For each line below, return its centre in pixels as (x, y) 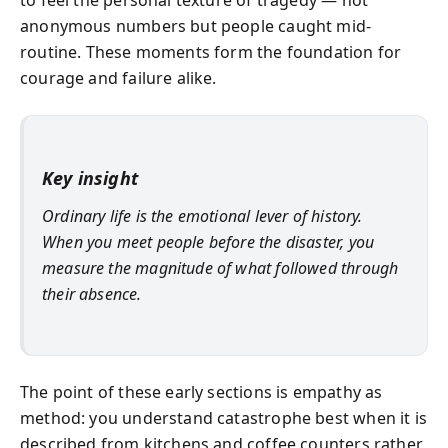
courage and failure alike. (118, 77)
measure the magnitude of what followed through (220, 268)
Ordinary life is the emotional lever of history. (202, 216)
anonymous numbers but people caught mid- (196, 25)
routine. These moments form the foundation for (211, 51)
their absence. (92, 294)
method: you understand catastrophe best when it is (223, 417)
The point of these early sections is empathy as (201, 391)
